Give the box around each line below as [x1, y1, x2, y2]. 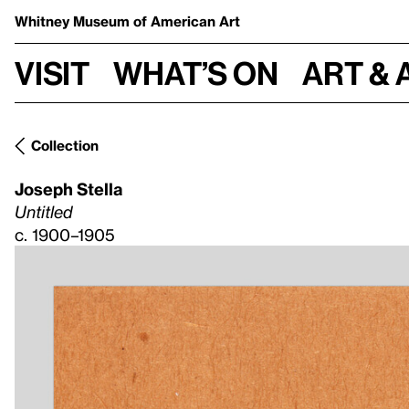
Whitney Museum [15, 13, 133, 29]
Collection [31, 137, 99, 153]
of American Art [133, 13, 240, 29]
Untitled [15, 202, 73, 221]
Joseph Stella [15, 179, 122, 198]
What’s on [113, 54, 278, 91]
